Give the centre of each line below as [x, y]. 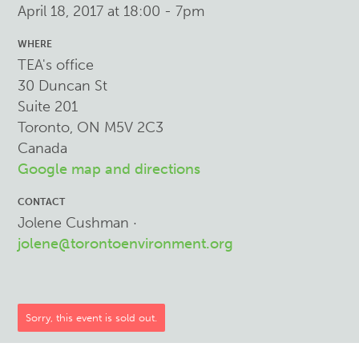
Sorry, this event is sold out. [92, 318]
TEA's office [56, 65]
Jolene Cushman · [78, 223]
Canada [43, 148]
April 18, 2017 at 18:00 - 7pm [111, 11]
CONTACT [42, 202]
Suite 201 [48, 107]
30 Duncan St [63, 86]
